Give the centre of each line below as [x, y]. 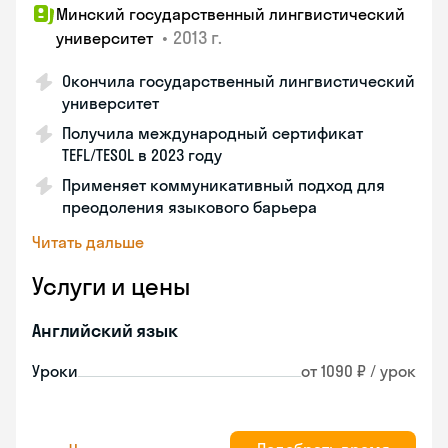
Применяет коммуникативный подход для [223, 185]
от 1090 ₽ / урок [358, 371]
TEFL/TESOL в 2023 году [142, 155]
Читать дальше [88, 242]
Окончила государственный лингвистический [238, 81]
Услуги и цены [111, 286]
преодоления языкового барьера [189, 207]
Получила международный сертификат [212, 133]
